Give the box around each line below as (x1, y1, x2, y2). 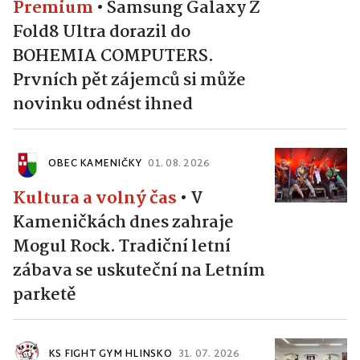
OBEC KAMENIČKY (48, 155, 142, 174)
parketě (13, 281, 76, 309)
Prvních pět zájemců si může (13, 67, 246, 95)
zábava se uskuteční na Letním (13, 257, 265, 285)
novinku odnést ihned (13, 91, 193, 119)
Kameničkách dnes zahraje (13, 209, 234, 237)
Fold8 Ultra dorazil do (13, 18, 190, 47)
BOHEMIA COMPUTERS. (13, 43, 214, 71)
